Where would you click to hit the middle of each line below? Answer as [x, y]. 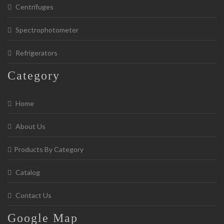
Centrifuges [34, 7]
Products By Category [49, 149]
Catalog [27, 172]
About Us [30, 126]
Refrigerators [36, 53]
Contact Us [33, 195]
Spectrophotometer [46, 30]
